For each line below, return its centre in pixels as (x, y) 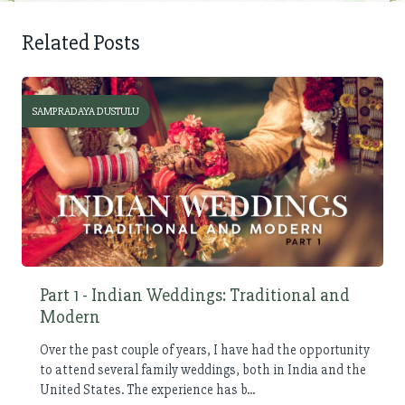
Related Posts (81, 43)
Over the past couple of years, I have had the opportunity (205, 349)
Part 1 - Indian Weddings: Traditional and (195, 295)
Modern (70, 316)
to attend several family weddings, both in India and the (203, 369)
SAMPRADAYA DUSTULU (86, 111)
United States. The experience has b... (147, 389)
